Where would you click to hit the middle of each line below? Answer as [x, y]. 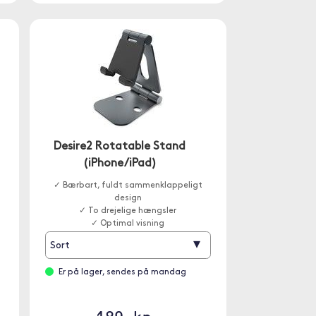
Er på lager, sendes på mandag [122, 272]
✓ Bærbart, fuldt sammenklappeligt [128, 186]
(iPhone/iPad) [120, 164]
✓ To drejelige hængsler [128, 211]
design [128, 198]
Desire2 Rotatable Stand [120, 147]
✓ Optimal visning [128, 224]
